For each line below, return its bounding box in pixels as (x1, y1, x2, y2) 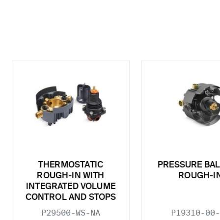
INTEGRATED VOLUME (26, 182, 115, 191)
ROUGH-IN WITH (37, 171, 105, 180)
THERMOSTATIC (38, 161, 104, 169)
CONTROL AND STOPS (25, 193, 116, 202)
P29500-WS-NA (41, 208, 100, 218)
